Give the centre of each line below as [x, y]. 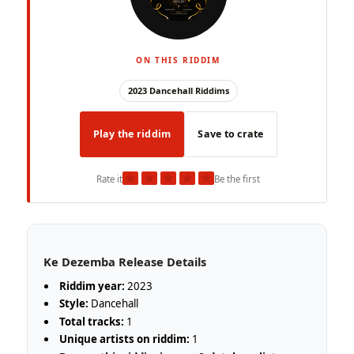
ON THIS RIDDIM [178, 60]
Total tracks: [92, 321]
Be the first [237, 179]
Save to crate [231, 134]
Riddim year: [92, 286]
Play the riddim [132, 134]
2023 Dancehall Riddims [178, 91]
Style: [74, 304]
